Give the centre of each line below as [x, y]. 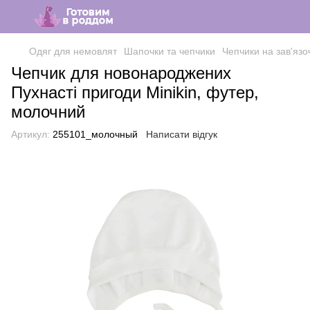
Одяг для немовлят [73, 51]
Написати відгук [182, 134]
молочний [48, 112]
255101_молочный [94, 134]
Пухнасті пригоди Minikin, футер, [135, 92]
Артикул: [30, 134]
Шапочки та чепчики [170, 51]
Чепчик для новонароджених [121, 73]
